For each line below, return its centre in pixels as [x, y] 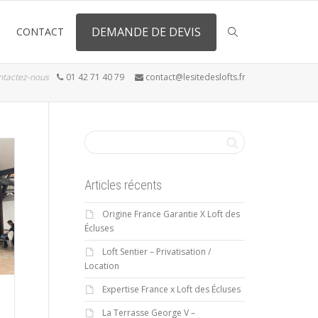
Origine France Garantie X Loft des [171, 214]
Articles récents [123, 185]
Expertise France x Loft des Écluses [171, 289]
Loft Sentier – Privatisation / [156, 252]
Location [102, 266]
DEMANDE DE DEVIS [146, 32]
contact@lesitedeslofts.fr [194, 77]
